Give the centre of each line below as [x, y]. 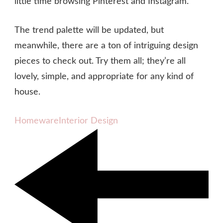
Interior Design [88, 121]
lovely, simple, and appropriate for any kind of [104, 76]
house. [27, 92]
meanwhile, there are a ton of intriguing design [106, 46]
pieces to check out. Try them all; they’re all [100, 61]
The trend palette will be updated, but [89, 30]
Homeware [37, 121]
